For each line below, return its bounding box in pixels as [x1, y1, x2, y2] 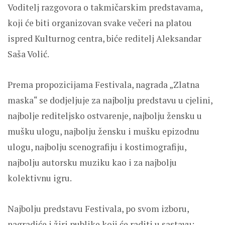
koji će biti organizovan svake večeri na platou [8, 17, 192, 29]
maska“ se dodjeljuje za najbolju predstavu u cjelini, [8, 94, 212, 106]
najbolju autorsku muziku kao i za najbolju [8, 156, 177, 168]
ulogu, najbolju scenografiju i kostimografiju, [8, 141, 186, 153]
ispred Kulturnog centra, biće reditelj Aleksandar [8, 32, 201, 44]
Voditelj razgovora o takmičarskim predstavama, [8, 1, 202, 13]
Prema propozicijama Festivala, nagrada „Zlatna [8, 78, 199, 90]
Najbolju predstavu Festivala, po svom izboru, [8, 202, 189, 214]
